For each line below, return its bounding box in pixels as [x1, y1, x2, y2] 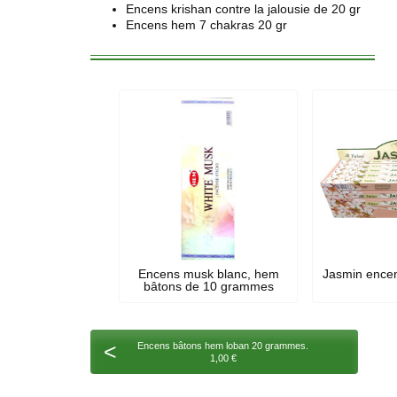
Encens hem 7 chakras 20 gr [126, 18, 287, 32]
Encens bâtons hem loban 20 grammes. [137, 339, 308, 351]
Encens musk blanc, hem [137, 267, 279, 282]
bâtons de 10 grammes [143, 279, 274, 294]
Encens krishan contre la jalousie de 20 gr [126, 2, 361, 16]
